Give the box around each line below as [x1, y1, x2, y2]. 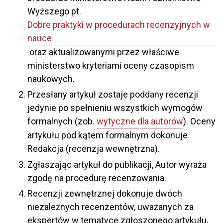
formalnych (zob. [27, 116, 97, 127]
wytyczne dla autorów [97, 116, 183, 127]
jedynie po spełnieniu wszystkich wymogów [27, 103, 203, 113]
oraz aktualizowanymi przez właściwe [27, 46, 179, 57]
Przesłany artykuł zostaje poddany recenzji [27, 89, 198, 100]
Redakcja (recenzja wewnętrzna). [27, 143, 160, 154]
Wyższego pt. [27, 5, 81, 16]
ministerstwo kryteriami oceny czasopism [27, 60, 194, 71]
